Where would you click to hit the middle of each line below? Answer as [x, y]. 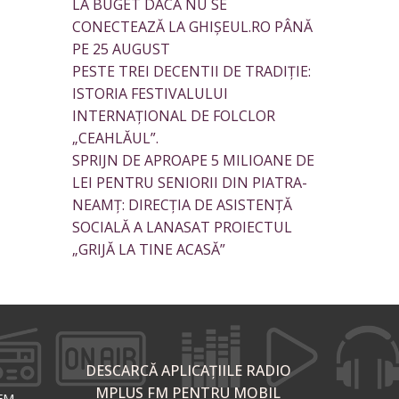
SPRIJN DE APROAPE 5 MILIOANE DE [193, 161]
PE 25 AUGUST [121, 49]
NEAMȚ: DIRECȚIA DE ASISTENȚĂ [182, 205]
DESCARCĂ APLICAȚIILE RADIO [188, 371]
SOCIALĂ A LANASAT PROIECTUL [182, 228]
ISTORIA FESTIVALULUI [150, 94]
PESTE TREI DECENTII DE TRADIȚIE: [191, 72]
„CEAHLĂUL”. [115, 138]
